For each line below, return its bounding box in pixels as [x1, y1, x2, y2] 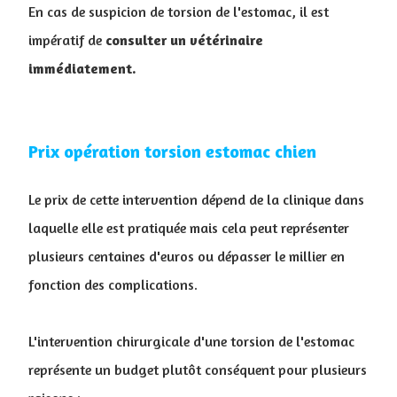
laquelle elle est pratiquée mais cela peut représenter [28, 219, 349, 237]
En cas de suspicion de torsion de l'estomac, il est [28, 3, 329, 21]
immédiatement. [28, 59, 136, 78]
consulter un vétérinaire [105, 31, 263, 50]
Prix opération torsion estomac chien [28, 140, 316, 163]
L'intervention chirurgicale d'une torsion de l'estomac [28, 332, 354, 351]
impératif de [28, 31, 105, 50]
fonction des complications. [28, 276, 198, 294]
